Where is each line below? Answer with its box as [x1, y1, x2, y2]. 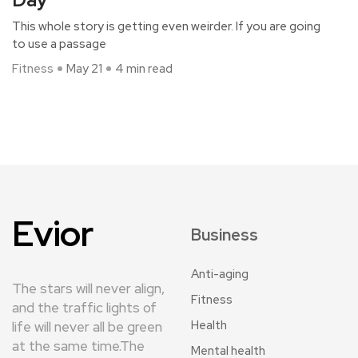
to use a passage [12, 36, 106, 53]
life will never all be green [12, 318, 162, 336]
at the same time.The [12, 337, 145, 356]
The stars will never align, [12, 280, 165, 298]
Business [191, 225, 258, 246]
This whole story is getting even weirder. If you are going [12, 18, 320, 35]
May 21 [66, 61, 102, 78]
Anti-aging [191, 266, 249, 283]
